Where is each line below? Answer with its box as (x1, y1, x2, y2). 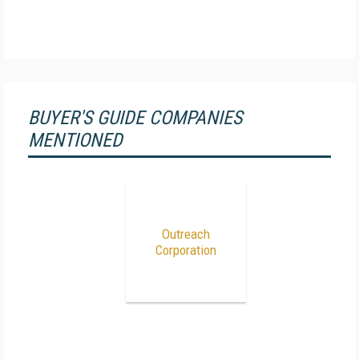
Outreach (161, 226, 210, 242)
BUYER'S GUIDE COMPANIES (28, 107, 242, 129)
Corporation (155, 242, 216, 258)
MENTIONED (28, 129, 123, 151)
